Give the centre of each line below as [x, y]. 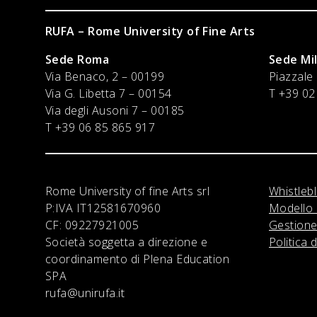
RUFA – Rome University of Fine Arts [150, 31]
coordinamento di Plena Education [138, 259]
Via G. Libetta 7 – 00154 [109, 93]
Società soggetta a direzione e [127, 242]
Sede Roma [77, 59]
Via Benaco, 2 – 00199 [105, 76]
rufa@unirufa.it [85, 293]
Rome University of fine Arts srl [128, 191]
